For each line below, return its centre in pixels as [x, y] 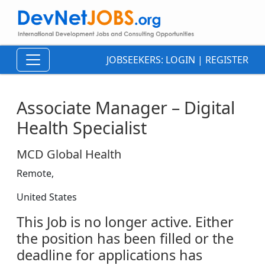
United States [47, 197]
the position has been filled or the [125, 239]
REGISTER [227, 60]
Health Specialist [82, 128]
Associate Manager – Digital [126, 108]
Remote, [35, 174]
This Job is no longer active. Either [125, 222]
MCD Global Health [69, 154]
